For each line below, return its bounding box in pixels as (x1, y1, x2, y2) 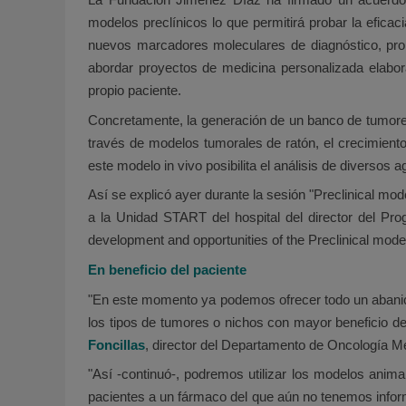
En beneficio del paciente (88, 262, 246, 278)
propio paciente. (88, 82, 181, 99)
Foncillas (88, 336, 145, 353)
